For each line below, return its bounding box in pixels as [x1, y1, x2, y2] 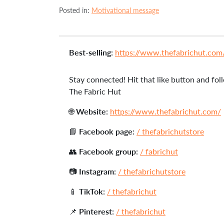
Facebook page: [79, 126, 134, 136]
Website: [76, 106, 108, 116]
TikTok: [79, 186, 105, 196]
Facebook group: [79, 146, 138, 156]
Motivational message [91, 6, 159, 14]
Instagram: [79, 166, 116, 176]
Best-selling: [69, 47, 113, 57]
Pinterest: [79, 206, 114, 216]
